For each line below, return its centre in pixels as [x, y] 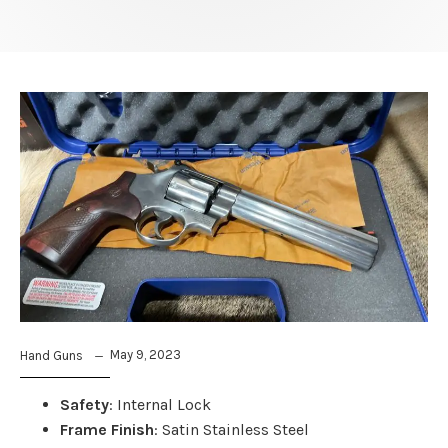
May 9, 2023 [145, 354]
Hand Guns [51, 355]
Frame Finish [107, 429]
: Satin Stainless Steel [231, 429]
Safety [84, 404]
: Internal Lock [160, 404]
